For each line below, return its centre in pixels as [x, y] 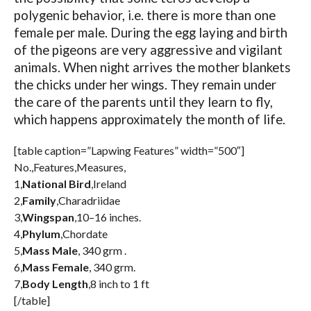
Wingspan [48, 217]
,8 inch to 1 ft [118, 284]
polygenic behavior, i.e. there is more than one [144, 16]
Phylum [41, 234]
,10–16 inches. [107, 217]
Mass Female [55, 267]
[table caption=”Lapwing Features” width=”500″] [129, 151]
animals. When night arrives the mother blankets [152, 68]
